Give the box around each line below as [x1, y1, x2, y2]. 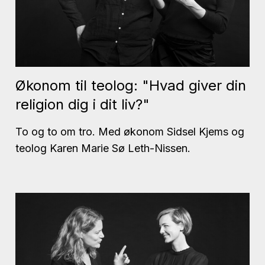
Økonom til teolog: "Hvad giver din [15, 76, 246, 94]
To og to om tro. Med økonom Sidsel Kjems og [15, 125, 244, 138]
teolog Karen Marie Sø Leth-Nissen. [15, 141, 190, 154]
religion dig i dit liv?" [15, 95, 150, 113]
